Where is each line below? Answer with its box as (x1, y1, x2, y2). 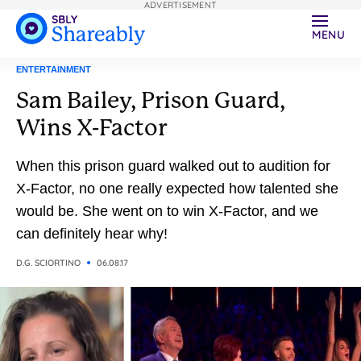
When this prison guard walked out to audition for (16, 158, 330, 174)
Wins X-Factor (16, 114, 167, 141)
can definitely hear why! (16, 226, 168, 242)
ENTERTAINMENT (16, 64, 91, 74)
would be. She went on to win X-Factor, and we (16, 203, 82, 219)
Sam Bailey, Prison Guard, (16, 87, 285, 114)
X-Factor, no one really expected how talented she (16, 180, 338, 197)
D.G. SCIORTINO (16, 257, 81, 268)
